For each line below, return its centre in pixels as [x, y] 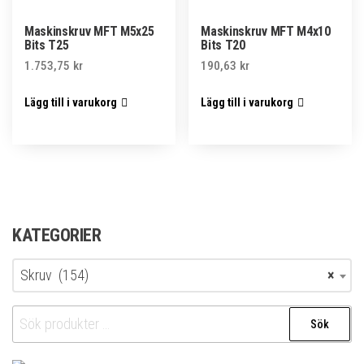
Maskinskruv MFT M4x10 [266, 31]
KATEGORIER [57, 236]
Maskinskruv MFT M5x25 [89, 31]
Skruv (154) [54, 275]
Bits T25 [47, 45]
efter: [28, 339]
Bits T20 [223, 45]
